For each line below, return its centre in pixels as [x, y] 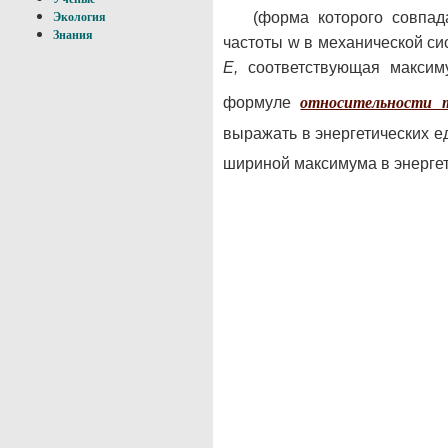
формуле [262, 103]
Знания [73, 35]
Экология [79, 17]
